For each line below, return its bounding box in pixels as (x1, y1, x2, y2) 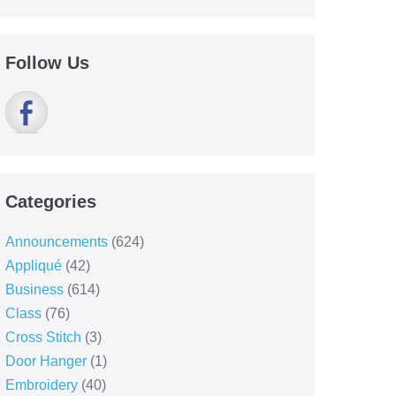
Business (4, 282, 64, 297)
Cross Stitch (4, 330, 81, 345)
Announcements (4, 234, 108, 249)
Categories (4, 192, 96, 211)
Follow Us (4, 53, 89, 72)
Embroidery (4, 377, 78, 392)
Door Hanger (4, 354, 87, 369)
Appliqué (4, 258, 62, 273)
